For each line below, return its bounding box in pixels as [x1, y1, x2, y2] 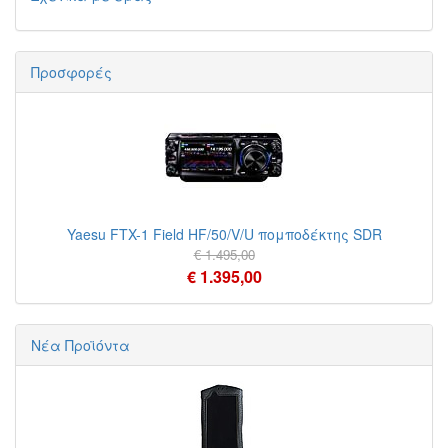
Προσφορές [31, 62, 112, 82]
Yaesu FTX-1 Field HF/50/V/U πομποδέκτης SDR [66, 224, 382, 244]
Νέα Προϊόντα [31, 335, 130, 355]
